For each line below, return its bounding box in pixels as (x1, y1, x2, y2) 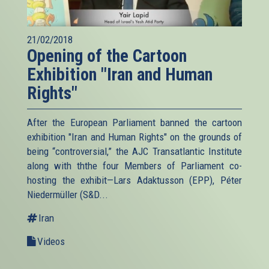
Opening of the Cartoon (27, 46, 187, 67)
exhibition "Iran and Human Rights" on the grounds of (27, 131, 242, 144)
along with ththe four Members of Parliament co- (27, 160, 242, 172)
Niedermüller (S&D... (27, 189, 108, 201)
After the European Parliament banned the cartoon (27, 116, 242, 129)
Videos (37, 235, 65, 248)
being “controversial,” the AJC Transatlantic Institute (27, 145, 242, 158)
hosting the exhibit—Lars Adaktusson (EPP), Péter (27, 174, 242, 187)
